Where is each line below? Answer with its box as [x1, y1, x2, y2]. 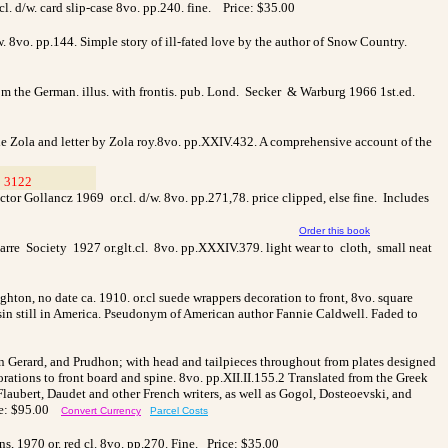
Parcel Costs [150, 404, 208, 416]
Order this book [299, 224, 370, 236]
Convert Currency [61, 404, 141, 416]
